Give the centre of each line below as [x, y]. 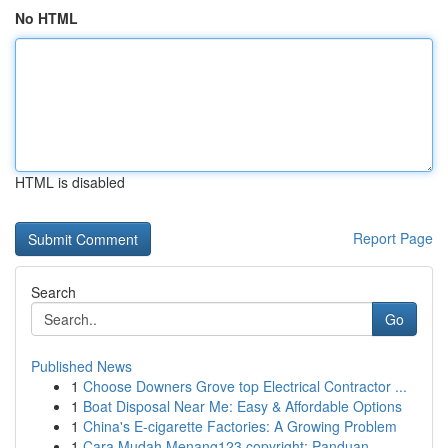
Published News [81, 366]
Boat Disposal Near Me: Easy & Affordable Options [242, 406]
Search [53, 292]
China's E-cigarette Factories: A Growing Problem [240, 426]
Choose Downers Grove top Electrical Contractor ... [245, 386]
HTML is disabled [70, 182]
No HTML [46, 18]
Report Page [393, 238]
